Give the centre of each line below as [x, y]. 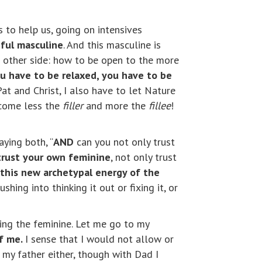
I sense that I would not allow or [99, 239]
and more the [116, 106]
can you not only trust [124, 142]
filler [73, 106]
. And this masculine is [112, 45]
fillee [160, 106]
